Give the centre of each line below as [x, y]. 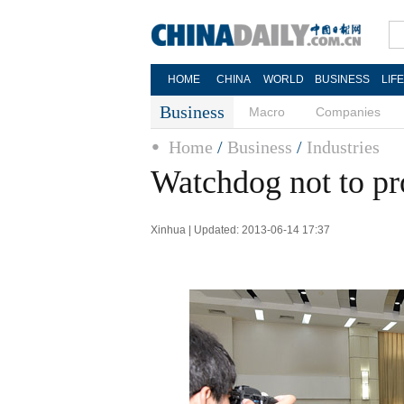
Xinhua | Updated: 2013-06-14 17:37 [240, 230]
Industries [343, 147]
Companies [348, 112]
